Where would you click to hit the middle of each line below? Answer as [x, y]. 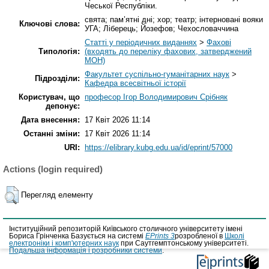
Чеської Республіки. [121, 6]
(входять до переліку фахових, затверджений [168, 52]
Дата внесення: [50, 120]
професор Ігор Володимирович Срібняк [156, 97]
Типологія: [59, 52]
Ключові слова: [50, 24]
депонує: [63, 106]
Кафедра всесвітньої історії [135, 83]
